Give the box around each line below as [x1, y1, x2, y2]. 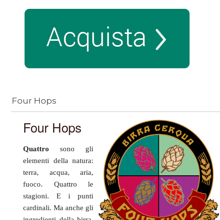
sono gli [49, 145, 94, 153]
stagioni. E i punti [23, 192, 94, 200]
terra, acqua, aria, [23, 168, 94, 177]
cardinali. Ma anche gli [23, 204, 94, 212]
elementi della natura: [23, 157, 94, 165]
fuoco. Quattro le [23, 180, 94, 189]
